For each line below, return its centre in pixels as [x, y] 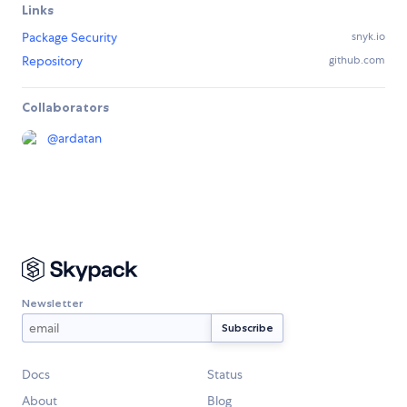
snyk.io [368, 36]
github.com [357, 60]
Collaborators [65, 107]
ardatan [80, 138]
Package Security [69, 37]
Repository [52, 60]
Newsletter [52, 303]
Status [225, 374]
